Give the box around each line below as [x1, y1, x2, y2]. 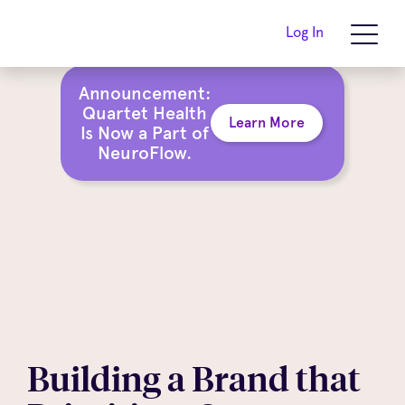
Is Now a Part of [80, 122, 210, 144]
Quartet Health [82, 102, 208, 124]
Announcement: [79, 82, 212, 104]
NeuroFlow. [98, 142, 193, 164]
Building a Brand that [27, 356, 361, 400]
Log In [286, 23, 324, 41]
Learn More [229, 114, 306, 131]
